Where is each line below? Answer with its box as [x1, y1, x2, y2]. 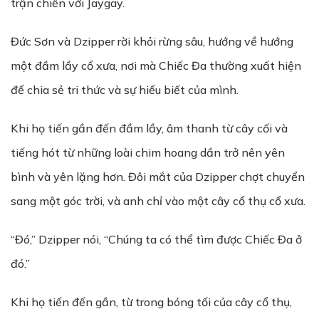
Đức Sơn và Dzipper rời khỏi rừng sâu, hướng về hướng [11, 34, 293, 48]
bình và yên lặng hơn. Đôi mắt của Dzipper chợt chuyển [11, 169, 305, 184]
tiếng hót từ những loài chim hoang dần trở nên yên [11, 145, 285, 159]
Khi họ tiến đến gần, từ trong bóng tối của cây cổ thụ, [11, 295, 292, 309]
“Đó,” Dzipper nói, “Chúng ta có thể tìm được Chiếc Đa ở [11, 232, 302, 246]
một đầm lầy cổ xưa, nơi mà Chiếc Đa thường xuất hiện [11, 58, 301, 73]
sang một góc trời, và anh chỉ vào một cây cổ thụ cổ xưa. [11, 194, 305, 208]
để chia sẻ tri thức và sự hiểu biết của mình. [11, 83, 239, 97]
